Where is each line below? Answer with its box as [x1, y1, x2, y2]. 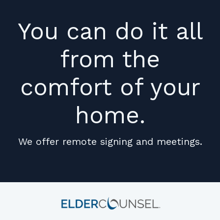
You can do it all [17, 17, 203, 45]
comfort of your [20, 73, 200, 101]
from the [60, 45, 160, 73]
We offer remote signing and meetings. [18, 135, 202, 147]
